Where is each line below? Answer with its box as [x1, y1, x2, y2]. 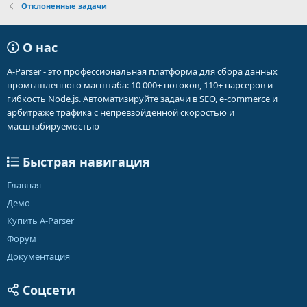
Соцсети [19, 282, 75, 298]
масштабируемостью [7, 120, 99, 132]
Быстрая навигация [19, 153, 150, 170]
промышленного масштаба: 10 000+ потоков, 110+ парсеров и [7, 79, 273, 91]
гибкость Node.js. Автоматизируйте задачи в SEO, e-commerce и [7, 93, 278, 105]
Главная [7, 179, 41, 191]
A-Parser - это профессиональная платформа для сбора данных [7, 65, 278, 77]
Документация [7, 250, 70, 262]
